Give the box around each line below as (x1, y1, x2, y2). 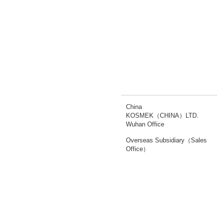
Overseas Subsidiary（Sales (126, 137, 207, 144)
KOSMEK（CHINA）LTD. (126, 112, 199, 119)
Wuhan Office (126, 121, 164, 128)
